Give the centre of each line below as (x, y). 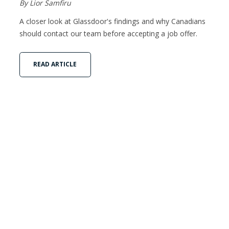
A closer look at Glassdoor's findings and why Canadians (112, 21)
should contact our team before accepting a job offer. (108, 34)
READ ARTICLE (55, 64)
